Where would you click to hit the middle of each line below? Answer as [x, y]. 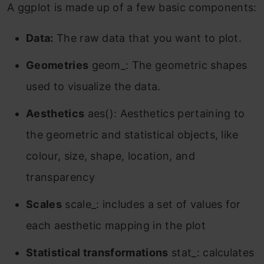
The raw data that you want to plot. [148, 38]
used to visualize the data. [93, 86]
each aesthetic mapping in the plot [116, 225]
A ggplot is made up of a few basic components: [132, 7]
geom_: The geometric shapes [168, 65]
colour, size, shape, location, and [110, 156]
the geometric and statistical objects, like [132, 135]
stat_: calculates [211, 253]
